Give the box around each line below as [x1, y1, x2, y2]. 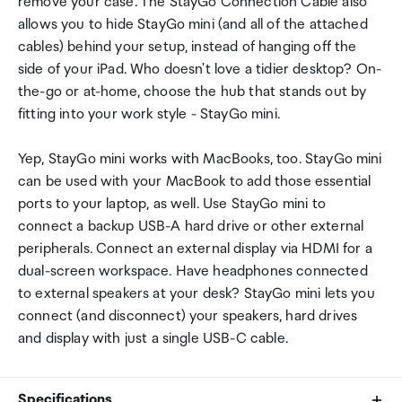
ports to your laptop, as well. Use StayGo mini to [18, 196, 326, 213]
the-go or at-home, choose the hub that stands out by [18, 83, 367, 100]
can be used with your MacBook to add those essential [18, 173, 371, 190]
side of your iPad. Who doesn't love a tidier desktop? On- [18, 61, 382, 78]
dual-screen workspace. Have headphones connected [18, 263, 368, 280]
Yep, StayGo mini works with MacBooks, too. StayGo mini [18, 151, 382, 168]
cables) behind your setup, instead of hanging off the [18, 39, 357, 56]
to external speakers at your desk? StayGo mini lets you [18, 285, 375, 302]
